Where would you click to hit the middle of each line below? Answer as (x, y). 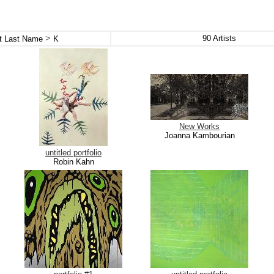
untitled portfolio (73, 153)
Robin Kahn (73, 162)
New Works (199, 126)
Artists (223, 38)
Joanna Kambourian (199, 135)
